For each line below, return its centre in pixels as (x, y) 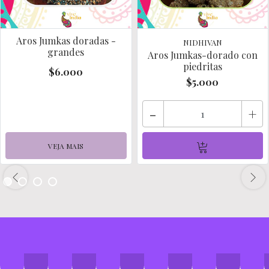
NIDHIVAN (202, 42)
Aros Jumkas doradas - (66, 40)
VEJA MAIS (66, 146)
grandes (66, 52)
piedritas (202, 66)
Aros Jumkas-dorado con (202, 55)
